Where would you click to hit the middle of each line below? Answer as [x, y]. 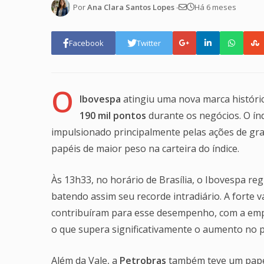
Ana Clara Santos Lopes [131, 7]
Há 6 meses [215, 7]
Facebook [86, 43]
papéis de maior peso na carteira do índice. [145, 148]
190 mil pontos [113, 115]
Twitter [149, 43]
